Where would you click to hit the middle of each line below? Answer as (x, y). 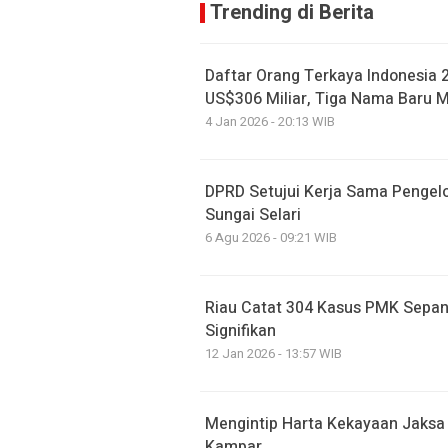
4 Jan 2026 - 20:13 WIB (270, 121)
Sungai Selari (253, 215)
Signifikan (240, 331)
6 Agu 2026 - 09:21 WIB (271, 237)
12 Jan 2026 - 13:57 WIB (273, 353)
